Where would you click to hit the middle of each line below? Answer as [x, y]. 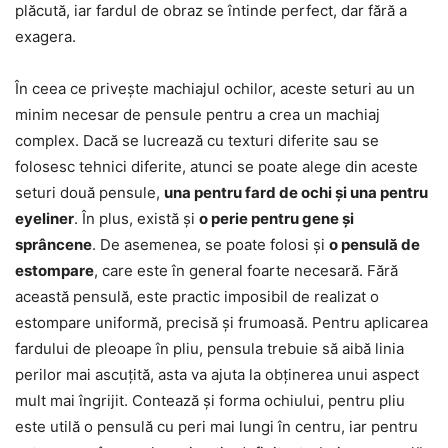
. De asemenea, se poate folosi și [210, 245]
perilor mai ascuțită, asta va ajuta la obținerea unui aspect [217, 375]
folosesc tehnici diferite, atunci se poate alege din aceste [216, 167]
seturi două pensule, [89, 193]
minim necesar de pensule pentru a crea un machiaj [197, 115]
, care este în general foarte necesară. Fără [246, 271]
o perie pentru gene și [276, 219]
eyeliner [44, 219]
